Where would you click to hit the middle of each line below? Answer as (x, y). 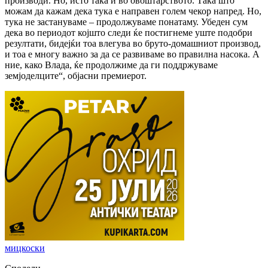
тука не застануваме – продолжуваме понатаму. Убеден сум (126, 22)
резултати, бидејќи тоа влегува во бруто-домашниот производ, (133, 43)
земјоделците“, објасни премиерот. (76, 75)
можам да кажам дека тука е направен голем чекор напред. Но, (133, 11)
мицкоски (25, 248)
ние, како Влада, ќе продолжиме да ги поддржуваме (111, 65)
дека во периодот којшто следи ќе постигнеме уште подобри (129, 32)
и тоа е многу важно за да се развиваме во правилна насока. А (132, 54)
